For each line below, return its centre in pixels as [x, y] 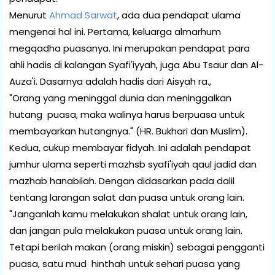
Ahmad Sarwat [83, 15]
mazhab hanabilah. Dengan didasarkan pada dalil [122, 180]
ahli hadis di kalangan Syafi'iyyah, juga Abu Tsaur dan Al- [136, 64]
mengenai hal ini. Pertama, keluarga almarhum [115, 31]
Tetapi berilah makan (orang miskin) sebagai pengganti [137, 247]
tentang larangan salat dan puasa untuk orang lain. [128, 197]
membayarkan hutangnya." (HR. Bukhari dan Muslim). [128, 131]
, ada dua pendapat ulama [179, 15]
